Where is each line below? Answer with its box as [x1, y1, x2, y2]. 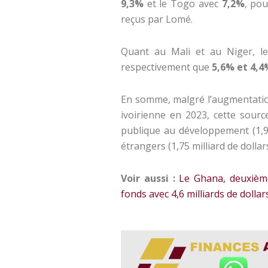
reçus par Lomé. [121, 13, 193, 26]
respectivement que [121, 60, 212, 74]
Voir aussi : [121, 172, 175, 185]
